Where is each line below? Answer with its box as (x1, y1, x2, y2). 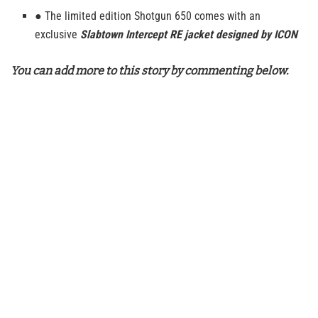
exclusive (35, 28, 81, 42)
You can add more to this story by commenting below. (11, 64, 288, 78)
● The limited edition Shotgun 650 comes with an (35, 9, 261, 23)
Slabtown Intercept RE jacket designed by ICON (80, 28, 298, 42)
